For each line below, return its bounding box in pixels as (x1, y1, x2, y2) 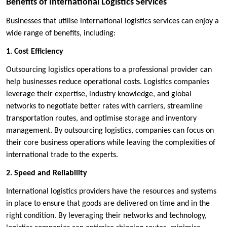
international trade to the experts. (6, 150, 118, 159)
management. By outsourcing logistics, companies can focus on (6, 126, 214, 135)
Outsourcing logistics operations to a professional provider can (6, 65, 212, 74)
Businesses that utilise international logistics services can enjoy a (6, 17, 219, 25)
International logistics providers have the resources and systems (6, 187, 216, 196)
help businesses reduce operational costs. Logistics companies (6, 78, 209, 86)
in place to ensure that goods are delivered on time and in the (6, 199, 210, 208)
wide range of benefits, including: (6, 29, 116, 37)
